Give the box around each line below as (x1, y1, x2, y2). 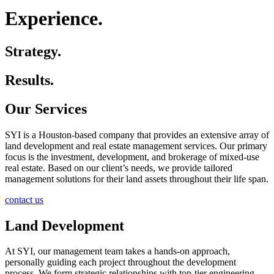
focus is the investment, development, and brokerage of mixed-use (5, 151, 259, 162)
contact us (5, 194, 43, 205)
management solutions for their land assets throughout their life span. (5, 173, 268, 184)
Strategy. (5, 43, 61, 59)
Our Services (5, 100, 87, 117)
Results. (5, 72, 54, 88)
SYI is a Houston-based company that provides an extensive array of (5, 129, 269, 140)
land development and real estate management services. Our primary (5, 140, 267, 151)
